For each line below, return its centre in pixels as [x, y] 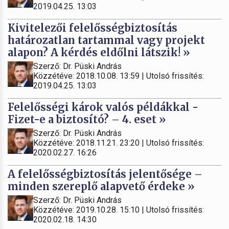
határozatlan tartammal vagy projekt [106, 40]
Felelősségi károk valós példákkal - [103, 107]
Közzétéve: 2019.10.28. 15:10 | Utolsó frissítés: [119, 210]
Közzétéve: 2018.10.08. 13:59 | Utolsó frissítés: [119, 76]
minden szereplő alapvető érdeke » [101, 187]
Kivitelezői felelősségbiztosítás [93, 28]
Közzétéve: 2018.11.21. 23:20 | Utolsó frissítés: [119, 143]
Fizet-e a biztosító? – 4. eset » [87, 120]
